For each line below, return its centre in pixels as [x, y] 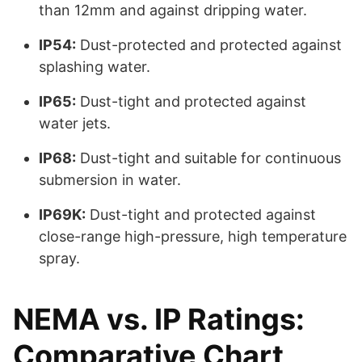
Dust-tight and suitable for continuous [208, 158]
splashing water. [95, 67]
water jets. [75, 124]
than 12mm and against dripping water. [173, 11]
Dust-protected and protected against [209, 45]
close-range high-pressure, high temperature [193, 237]
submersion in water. [110, 180]
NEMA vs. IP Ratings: [159, 320]
